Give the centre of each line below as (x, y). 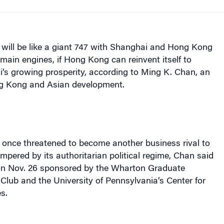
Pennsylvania (131, 181)
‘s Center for (181, 181)
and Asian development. (75, 85)
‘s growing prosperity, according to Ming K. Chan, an (106, 73)
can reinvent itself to (150, 60)
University (73, 181)
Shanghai (128, 48)
